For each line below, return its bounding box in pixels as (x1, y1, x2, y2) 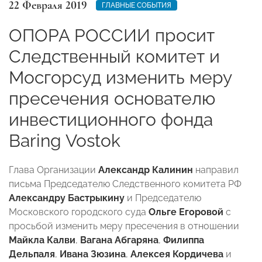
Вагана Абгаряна (80, 234, 158, 246)
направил (193, 164, 239, 175)
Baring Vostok (9, 130, 120, 151)
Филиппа (163, 234, 204, 246)
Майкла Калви (9, 234, 75, 246)
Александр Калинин (98, 164, 193, 175)
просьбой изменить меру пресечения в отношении (9, 220, 239, 232)
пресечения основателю (9, 88, 215, 109)
